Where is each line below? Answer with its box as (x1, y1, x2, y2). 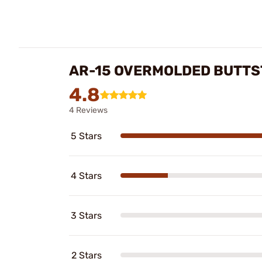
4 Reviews (69, 105, 108, 115)
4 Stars (71, 170, 102, 181)
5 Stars (71, 130, 102, 142)
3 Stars (71, 209, 102, 221)
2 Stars (71, 249, 102, 261)
